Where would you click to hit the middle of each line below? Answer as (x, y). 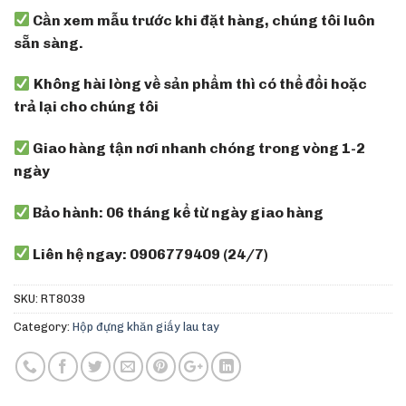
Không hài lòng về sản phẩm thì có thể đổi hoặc (201, 84)
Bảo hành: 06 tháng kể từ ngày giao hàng (177, 213)
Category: (43, 326)
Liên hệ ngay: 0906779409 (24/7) (150, 254)
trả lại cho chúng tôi (86, 107)
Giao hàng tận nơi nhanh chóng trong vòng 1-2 (198, 149)
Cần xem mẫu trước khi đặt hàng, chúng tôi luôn (203, 20)
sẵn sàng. (48, 43)
